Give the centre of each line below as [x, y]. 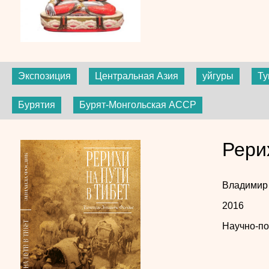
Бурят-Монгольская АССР [138, 105]
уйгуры [218, 76]
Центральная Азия [137, 76]
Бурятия [37, 105]
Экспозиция [44, 76]
